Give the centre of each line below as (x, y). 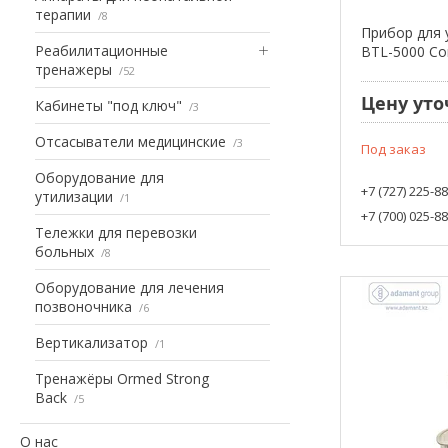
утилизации (74, 196)
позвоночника (83, 306)
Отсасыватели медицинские (130, 141)
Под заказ (394, 148)
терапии (63, 14)
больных (64, 251)
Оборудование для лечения (129, 287)
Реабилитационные (101, 50)
